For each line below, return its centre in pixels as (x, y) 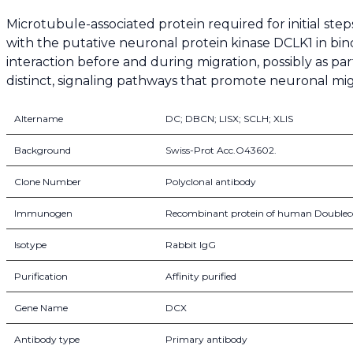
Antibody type (47, 340)
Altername (39, 119)
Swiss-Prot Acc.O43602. (221, 150)
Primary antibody (206, 340)
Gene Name (41, 308)
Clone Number (48, 182)
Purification (41, 277)
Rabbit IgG (191, 245)
